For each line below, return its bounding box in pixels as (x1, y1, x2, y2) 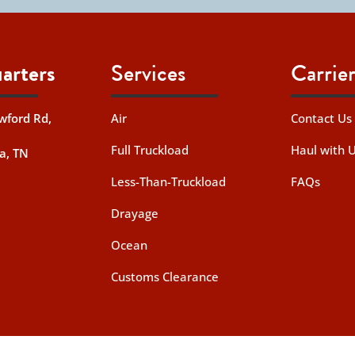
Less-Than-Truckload (111, 174, 227, 190)
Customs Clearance (111, 269, 219, 285)
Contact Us (290, 110, 352, 127)
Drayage (111, 205, 159, 222)
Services (111, 56, 186, 90)
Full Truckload (111, 142, 189, 158)
